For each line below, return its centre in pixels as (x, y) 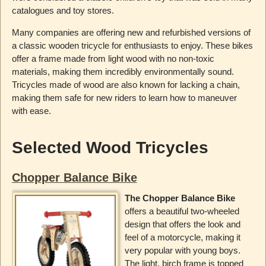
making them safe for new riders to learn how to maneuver (124, 97)
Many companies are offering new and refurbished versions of (131, 32)
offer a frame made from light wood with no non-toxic (113, 58)
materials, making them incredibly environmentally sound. (123, 71)
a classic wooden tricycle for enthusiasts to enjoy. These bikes (132, 45)
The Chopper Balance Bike (180, 198)
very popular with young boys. (182, 250)
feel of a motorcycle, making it (182, 237)
